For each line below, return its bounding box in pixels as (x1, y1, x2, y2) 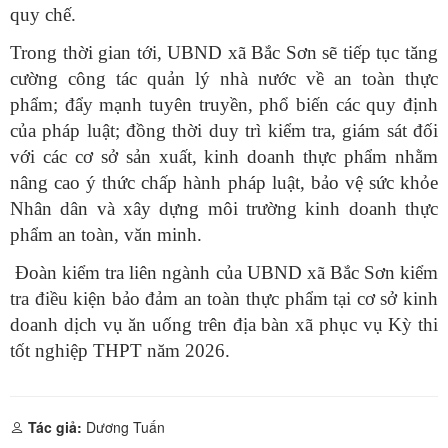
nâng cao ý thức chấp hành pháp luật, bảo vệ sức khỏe (10, 172, 438, 194)
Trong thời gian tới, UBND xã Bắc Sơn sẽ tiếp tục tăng (10, 42, 438, 64)
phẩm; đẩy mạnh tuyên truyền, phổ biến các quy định (10, 94, 438, 116)
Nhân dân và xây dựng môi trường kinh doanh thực (10, 198, 438, 220)
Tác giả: (28, 417, 82, 438)
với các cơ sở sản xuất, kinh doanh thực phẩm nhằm (10, 146, 438, 168)
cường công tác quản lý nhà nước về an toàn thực (10, 68, 438, 90)
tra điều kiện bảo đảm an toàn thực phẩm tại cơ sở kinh (10, 288, 438, 310)
